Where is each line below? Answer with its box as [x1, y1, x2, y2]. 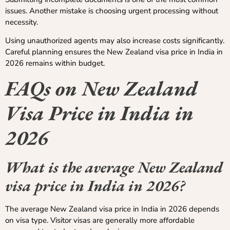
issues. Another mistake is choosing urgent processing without [5, 5, 218, 16]
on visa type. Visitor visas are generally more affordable [5, 215, 195, 226]
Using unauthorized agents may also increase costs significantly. [5, 35, 224, 46]
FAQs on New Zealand [5, 75, 198, 102]
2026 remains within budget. [5, 58, 105, 69]
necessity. [5, 16, 38, 27]
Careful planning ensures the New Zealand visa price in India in [5, 47, 223, 57]
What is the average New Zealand [5, 157, 223, 178]
